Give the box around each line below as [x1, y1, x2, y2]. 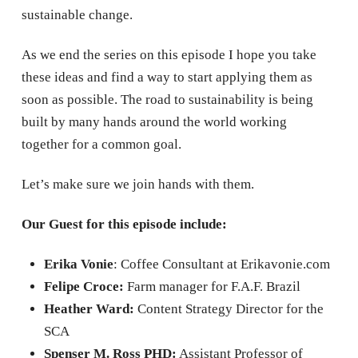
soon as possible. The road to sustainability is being [21, 92, 313, 108]
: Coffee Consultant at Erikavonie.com [113, 257, 330, 272]
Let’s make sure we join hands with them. [21, 177, 254, 193]
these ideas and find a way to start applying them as [21, 70, 312, 86]
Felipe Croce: [43, 279, 124, 295]
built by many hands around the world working [21, 114, 287, 130]
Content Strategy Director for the [133, 301, 324, 317]
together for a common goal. [21, 137, 181, 153]
